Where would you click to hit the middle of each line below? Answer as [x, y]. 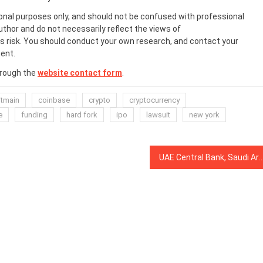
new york [204, 115]
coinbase [54, 100]
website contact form [80, 73]
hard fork [82, 115]
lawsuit [158, 115]
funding [34, 115]
